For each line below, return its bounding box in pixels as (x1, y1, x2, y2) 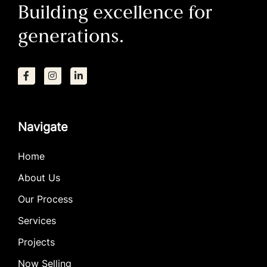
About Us (18, 174, 60, 184)
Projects (18, 238, 55, 249)
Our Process (18, 195, 73, 206)
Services (18, 217, 56, 227)
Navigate (18, 122, 68, 135)
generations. (18, 27, 124, 47)
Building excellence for (18, 4, 212, 23)
